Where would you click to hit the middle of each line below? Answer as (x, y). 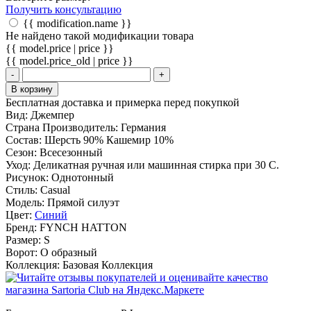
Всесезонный (71, 153)
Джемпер (52, 115)
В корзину (32, 90)
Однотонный (83, 178)
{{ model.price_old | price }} (69, 61)
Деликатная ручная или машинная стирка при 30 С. (156, 165)
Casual (55, 190)
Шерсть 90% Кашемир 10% (109, 140)
